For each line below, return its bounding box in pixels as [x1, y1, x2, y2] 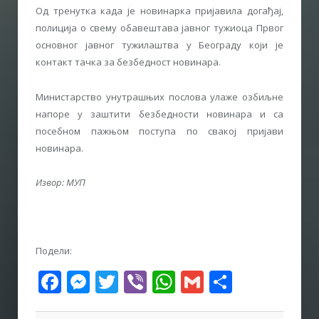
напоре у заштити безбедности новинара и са [36, 107, 283, 120]
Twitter [118, 266, 194, 297]
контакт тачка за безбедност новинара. [36, 56, 221, 69]
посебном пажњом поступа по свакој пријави [36, 124, 283, 137]
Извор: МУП [36, 175, 85, 189]
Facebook [61, 266, 162, 297]
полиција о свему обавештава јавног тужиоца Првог [36, 21, 283, 35]
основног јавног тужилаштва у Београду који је [36, 38, 283, 52]
